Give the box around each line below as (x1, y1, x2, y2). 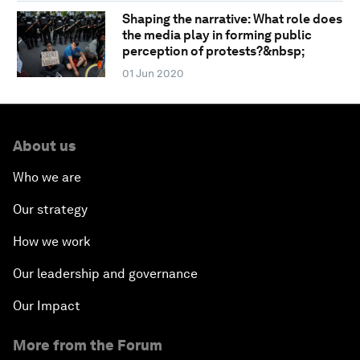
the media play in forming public (121, 27, 312, 43)
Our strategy (13, 202, 88, 218)
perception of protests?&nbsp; (121, 43, 305, 59)
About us (13, 137, 76, 155)
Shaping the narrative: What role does (121, 11, 342, 27)
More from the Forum (13, 337, 162, 354)
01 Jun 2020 (121, 67, 184, 80)
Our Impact (13, 298, 80, 314)
